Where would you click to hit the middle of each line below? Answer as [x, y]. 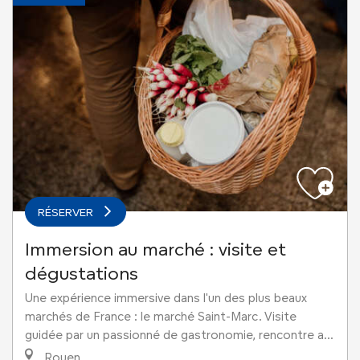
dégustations [82, 274]
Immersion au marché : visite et [155, 250]
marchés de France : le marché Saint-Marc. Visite [161, 317]
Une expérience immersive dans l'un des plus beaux [166, 299]
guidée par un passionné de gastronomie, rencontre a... [179, 335]
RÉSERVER [65, 212]
